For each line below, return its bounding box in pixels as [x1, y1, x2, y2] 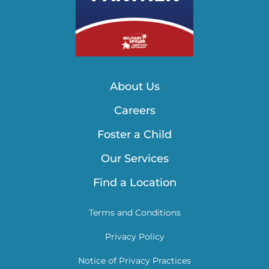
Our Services [100, 151, 169, 165]
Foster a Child [97, 127, 172, 141]
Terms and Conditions [88, 207, 181, 218]
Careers [113, 103, 156, 117]
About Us [109, 79, 160, 93]
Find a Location [92, 175, 177, 189]
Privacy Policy [104, 231, 165, 242]
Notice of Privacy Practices [78, 255, 191, 266]
